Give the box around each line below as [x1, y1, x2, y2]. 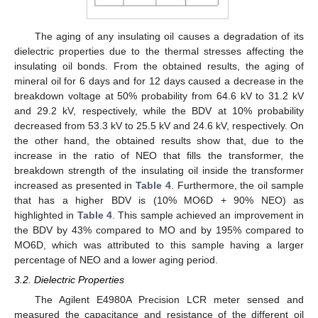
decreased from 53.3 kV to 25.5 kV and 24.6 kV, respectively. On [14, 119, 304, 131]
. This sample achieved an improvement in [112, 209, 305, 221]
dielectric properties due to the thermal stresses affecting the [14, 45, 304, 57]
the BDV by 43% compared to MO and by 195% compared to [14, 224, 304, 236]
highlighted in [14, 209, 77, 221]
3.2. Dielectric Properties [14, 274, 124, 286]
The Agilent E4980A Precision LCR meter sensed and [34, 294, 304, 306]
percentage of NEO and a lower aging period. [14, 253, 218, 265]
